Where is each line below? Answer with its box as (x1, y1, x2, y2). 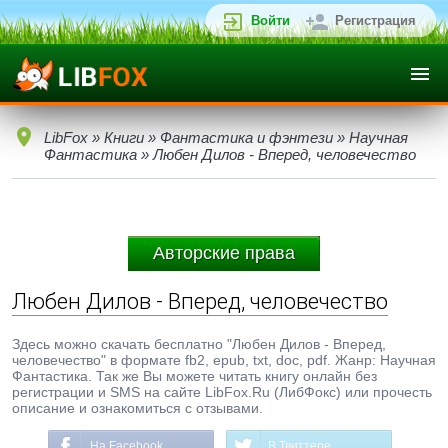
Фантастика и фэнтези (160, 129, 333, 146)
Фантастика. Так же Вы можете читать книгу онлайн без (12, 368, 377, 384)
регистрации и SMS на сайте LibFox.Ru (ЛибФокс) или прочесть (12, 384, 432, 400)
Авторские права (153, 243, 295, 263)
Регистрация (335, 13, 416, 28)
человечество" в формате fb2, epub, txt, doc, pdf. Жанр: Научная (12, 352, 436, 368)
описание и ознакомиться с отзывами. (12, 400, 263, 416)
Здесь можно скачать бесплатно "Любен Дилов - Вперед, (12, 336, 386, 352)
